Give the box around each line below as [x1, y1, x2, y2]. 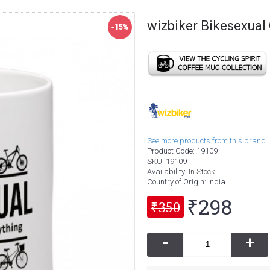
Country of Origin [147, 177, 204, 186]
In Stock [189, 166, 215, 176]
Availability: [147, 166, 189, 176]
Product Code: [147, 146, 196, 155]
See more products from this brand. [147, 136, 268, 145]
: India [204, 177, 225, 186]
